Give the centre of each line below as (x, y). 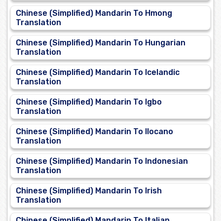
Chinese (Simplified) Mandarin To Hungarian (101, 43)
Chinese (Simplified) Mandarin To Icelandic (98, 73)
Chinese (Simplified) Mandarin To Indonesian (102, 161)
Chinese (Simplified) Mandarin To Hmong (94, 13)
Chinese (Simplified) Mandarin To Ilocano (94, 132)
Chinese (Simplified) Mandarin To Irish (89, 191)
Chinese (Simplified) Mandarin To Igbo (89, 102)
